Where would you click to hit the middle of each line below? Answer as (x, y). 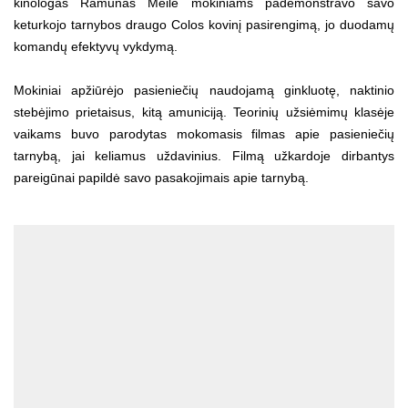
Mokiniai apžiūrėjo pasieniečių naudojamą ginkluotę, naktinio (204, 90)
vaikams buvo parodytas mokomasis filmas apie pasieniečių (204, 133)
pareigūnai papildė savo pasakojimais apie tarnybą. (163, 177)
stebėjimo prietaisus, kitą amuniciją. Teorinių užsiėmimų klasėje (204, 112)
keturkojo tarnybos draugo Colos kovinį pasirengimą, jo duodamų (204, 24)
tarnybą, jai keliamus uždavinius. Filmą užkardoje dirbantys (204, 155)
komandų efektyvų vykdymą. (96, 46)
